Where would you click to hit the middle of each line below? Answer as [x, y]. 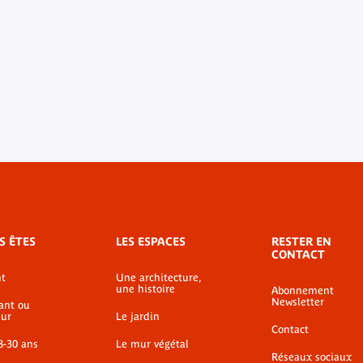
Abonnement [303, 290]
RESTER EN [301, 241]
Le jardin [138, 316]
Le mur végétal [152, 344]
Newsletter [298, 302]
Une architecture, [158, 278]
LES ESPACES [151, 241]
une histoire [145, 289]
